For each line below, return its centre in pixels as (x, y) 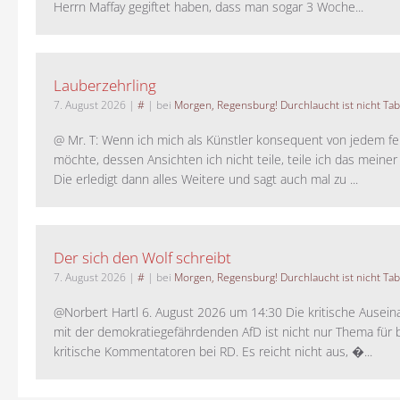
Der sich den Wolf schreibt (142, 258)
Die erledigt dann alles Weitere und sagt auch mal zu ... (206, 179)
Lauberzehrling (105, 86)
